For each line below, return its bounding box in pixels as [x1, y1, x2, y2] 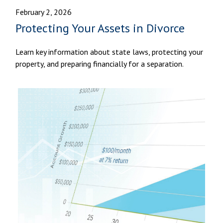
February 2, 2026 [15, 6, 72, 17]
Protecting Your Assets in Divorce [15, 20, 185, 36]
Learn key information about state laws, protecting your [15, 46, 204, 57]
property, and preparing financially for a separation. [15, 58, 184, 69]
